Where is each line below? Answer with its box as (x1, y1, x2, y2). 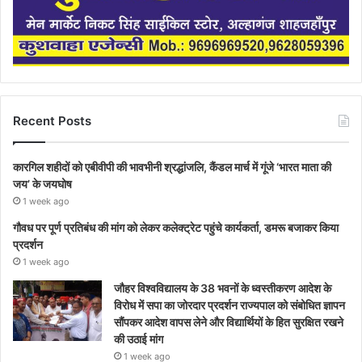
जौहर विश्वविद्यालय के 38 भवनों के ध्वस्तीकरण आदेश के (114, 281, 331, 296)
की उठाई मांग (114, 332, 163, 347)
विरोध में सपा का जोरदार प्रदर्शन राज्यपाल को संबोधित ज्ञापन (114, 298, 345, 313)
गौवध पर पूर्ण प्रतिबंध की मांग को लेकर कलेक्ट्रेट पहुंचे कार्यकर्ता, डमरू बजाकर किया (13, 221, 339, 235)
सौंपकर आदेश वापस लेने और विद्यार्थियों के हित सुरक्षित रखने (114, 315, 343, 330)
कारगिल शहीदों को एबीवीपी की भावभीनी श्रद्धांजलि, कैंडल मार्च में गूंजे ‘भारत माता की (13, 160, 331, 175)
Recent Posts (13, 113, 91, 129)
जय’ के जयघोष (13, 177, 72, 192)
